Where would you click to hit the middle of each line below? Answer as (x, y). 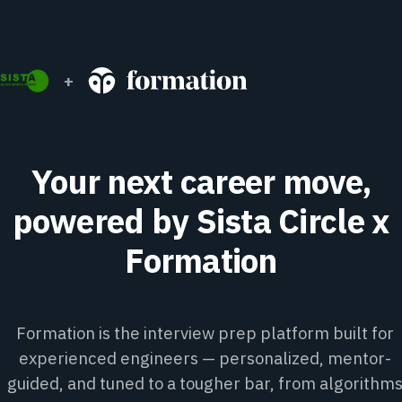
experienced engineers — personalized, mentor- (205, 358)
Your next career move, (201, 181)
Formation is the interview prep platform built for (205, 332)
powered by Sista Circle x (201, 221)
